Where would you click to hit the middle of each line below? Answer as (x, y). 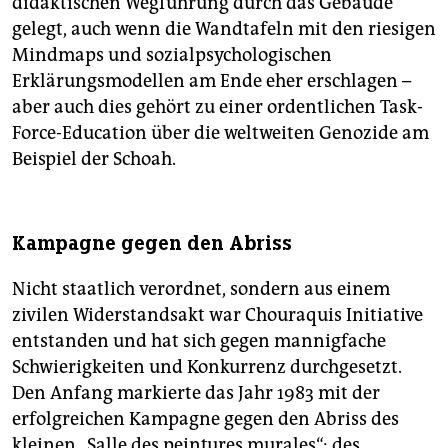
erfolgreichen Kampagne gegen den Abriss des (205, 419)
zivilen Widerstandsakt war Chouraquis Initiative (217, 315)
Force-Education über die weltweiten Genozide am (220, 133)
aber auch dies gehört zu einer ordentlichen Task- (217, 107)
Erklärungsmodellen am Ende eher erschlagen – (211, 81)
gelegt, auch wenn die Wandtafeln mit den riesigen (224, 29)
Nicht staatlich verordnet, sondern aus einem (201, 289)
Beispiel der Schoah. (94, 159)
